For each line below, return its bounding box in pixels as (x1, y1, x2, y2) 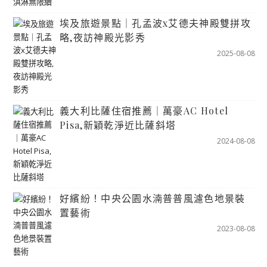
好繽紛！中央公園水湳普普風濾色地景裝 (60, 191, 246, 204)
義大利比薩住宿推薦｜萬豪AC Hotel (60, 104, 229, 117)
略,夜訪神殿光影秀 (60, 30, 145, 44)
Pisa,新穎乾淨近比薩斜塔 (60, 118, 176, 131)
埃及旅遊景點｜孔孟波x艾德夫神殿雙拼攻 (60, 16, 251, 29)
